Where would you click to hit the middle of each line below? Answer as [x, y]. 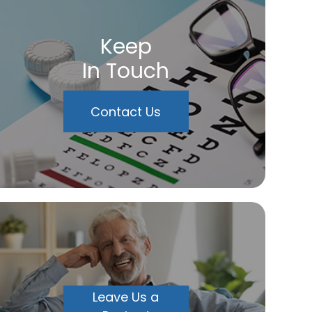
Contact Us [126, 111]
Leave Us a [126, 297]
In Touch [126, 71]
